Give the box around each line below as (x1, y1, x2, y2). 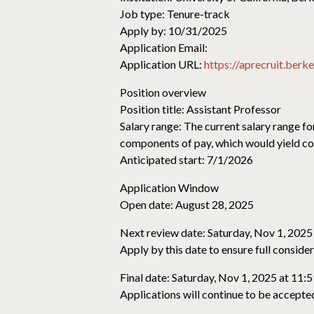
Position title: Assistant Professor (120, 102, 281, 116)
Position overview (120, 86, 206, 99)
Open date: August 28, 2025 (120, 198, 254, 211)
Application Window (120, 181, 219, 194)
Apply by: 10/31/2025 (120, 24, 227, 37)
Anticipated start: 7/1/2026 (120, 153, 253, 166)
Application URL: (120, 57, 204, 71)
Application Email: (120, 41, 207, 54)
